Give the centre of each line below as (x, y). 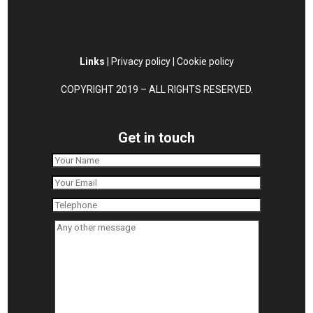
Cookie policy (205, 62)
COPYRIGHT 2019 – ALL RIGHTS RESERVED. (156, 90)
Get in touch (156, 138)
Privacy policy (140, 62)
